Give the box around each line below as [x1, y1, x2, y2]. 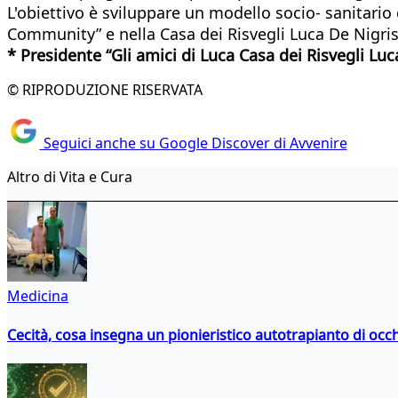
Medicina [7, 286, 68, 306]
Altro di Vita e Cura [7, 167, 132, 187]
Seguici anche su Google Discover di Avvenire [39, 133, 347, 154]
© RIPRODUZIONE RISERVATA [7, 79, 203, 99]
